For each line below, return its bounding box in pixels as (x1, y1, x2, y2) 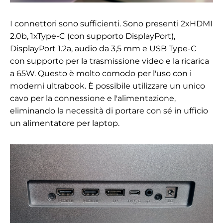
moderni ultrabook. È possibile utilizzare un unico (10, 81, 205, 91)
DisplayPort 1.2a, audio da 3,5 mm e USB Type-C (10, 43, 197, 53)
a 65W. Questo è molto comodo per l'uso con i (10, 68, 192, 78)
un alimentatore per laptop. (10, 118, 119, 128)
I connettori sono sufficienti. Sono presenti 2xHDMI (10, 18, 213, 28)
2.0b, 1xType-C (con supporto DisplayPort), (10, 31, 175, 41)
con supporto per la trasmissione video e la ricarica (10, 56, 209, 66)
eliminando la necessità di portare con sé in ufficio (10, 106, 208, 115)
